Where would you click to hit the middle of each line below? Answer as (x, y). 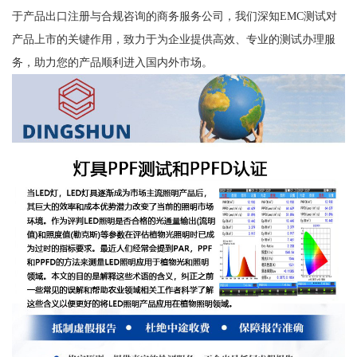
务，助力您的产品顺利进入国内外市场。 (112, 62)
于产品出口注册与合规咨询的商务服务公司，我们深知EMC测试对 (174, 16)
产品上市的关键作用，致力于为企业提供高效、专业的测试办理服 (173, 39)
